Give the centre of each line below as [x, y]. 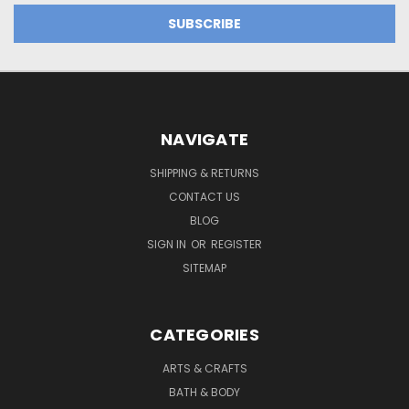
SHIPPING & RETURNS [204, 173]
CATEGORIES [204, 334]
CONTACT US [204, 196]
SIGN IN [168, 244]
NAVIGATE [204, 139]
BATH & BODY [204, 392]
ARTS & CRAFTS [204, 368]
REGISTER [236, 244]
